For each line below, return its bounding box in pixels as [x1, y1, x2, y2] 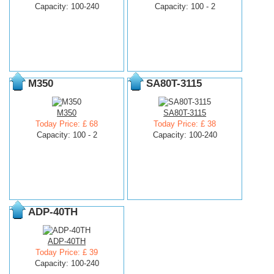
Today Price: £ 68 [35, 119, 98, 128]
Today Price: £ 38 [154, 119, 217, 128]
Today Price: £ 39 [35, 247, 98, 257]
